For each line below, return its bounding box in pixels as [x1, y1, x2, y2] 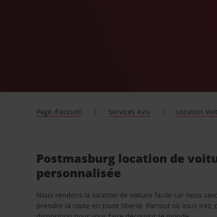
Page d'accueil [36, 107, 83, 116]
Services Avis [108, 107, 151, 116]
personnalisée [36, 165, 122, 181]
